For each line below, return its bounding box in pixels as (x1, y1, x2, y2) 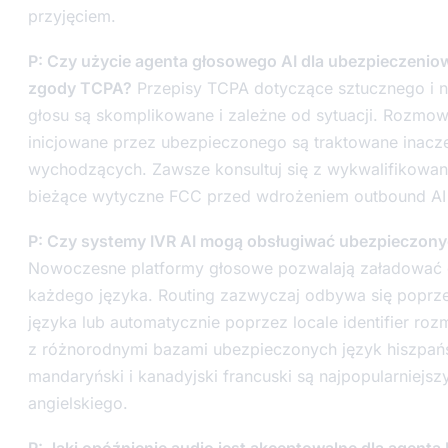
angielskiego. (28, 393, 128, 413)
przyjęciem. (28, 6, 116, 26)
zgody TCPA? (28, 78, 132, 98)
